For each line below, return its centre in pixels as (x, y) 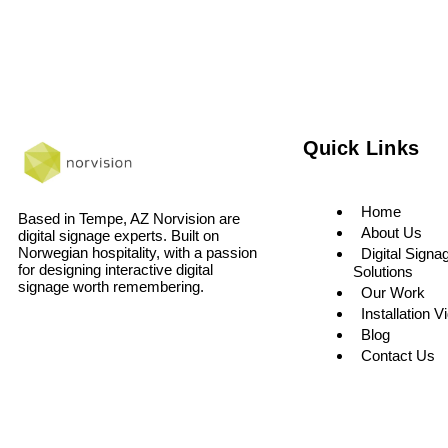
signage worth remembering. (111, 286)
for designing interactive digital (115, 269)
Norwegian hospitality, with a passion (137, 252)
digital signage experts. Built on (118, 235)
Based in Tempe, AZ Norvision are (129, 218)
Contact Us (397, 355)
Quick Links (360, 147)
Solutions (382, 271)
